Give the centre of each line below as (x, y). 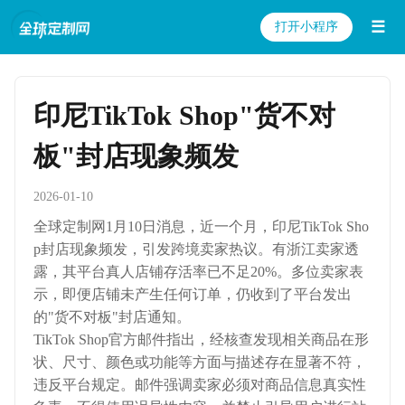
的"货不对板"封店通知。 (112, 317)
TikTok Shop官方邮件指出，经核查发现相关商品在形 (201, 339)
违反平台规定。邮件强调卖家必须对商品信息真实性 (200, 385)
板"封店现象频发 (136, 156)
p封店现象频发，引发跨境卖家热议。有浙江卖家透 (196, 249)
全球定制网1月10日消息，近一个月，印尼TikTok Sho (201, 226)
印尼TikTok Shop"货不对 (184, 115)
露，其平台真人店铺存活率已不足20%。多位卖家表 (198, 272)
